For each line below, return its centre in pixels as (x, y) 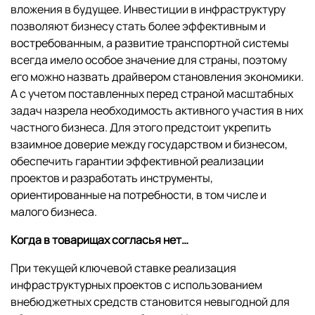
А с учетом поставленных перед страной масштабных (152, 94)
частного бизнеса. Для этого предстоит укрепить (141, 128)
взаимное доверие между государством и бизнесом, (149, 144)
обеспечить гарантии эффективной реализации (137, 161)
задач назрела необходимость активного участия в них (157, 111)
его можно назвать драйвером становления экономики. (157, 77)
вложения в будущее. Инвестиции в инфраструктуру (148, 9)
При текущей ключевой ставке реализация (123, 268)
